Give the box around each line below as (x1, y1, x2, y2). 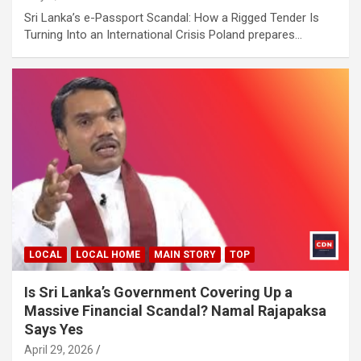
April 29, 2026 (24, 342, 93, 356)
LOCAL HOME (76, 248, 140, 260)
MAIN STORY (154, 248, 216, 260)
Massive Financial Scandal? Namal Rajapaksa (24, 301, 326, 319)
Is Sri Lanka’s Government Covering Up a (24, 283, 293, 301)
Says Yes (24, 320, 83, 338)
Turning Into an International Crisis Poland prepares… (24, 27, 302, 43)
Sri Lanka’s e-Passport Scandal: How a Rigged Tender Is (24, 10, 319, 26)
